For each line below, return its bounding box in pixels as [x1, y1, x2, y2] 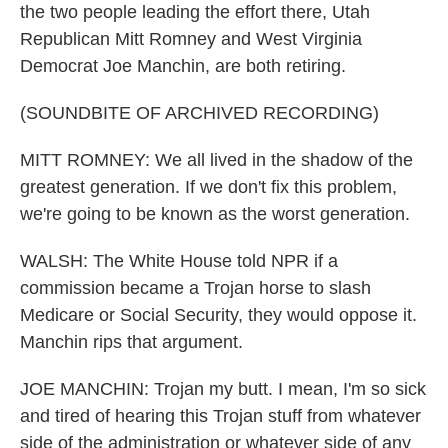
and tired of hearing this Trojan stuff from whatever [20, 406, 421, 426]
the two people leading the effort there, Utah [20, 2, 370, 22]
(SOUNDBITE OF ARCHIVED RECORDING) [20, 103, 379, 123]
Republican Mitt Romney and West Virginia [20, 29, 362, 49]
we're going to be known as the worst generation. [20, 204, 410, 224]
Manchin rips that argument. [20, 332, 243, 352]
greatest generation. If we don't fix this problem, [20, 177, 397, 197]
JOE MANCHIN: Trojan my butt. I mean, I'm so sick [20, 379, 426, 399]
